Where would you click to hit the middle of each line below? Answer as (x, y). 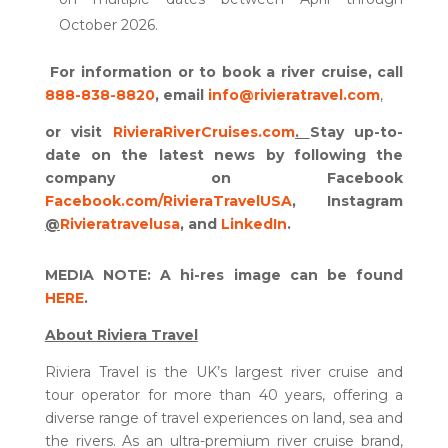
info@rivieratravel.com (293, 95)
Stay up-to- (356, 132)
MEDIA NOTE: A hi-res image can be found (224, 275)
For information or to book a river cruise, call (227, 72)
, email (181, 95)
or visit (78, 132)
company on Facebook (224, 178)
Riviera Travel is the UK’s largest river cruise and (224, 372)
